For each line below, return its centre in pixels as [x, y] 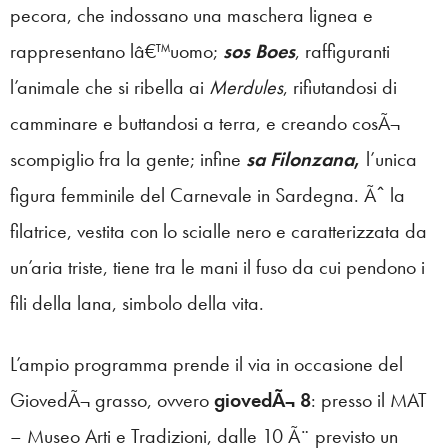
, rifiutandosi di [340, 86]
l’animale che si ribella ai [109, 86]
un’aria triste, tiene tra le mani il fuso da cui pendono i [217, 266]
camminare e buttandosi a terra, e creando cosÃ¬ [205, 122]
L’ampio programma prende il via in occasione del [206, 363]
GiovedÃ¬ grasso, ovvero [112, 399]
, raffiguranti [342, 50]
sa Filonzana [300, 158]
